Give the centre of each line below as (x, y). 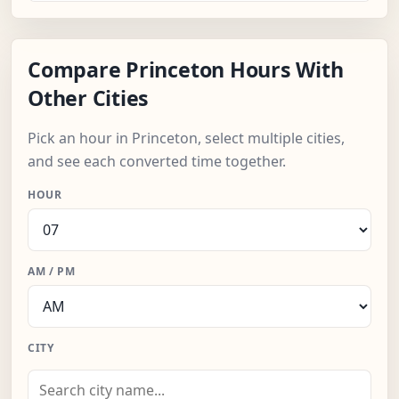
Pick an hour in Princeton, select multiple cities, (186, 138)
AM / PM (52, 272)
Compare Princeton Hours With (186, 70)
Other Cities (89, 98)
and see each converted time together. (157, 162)
